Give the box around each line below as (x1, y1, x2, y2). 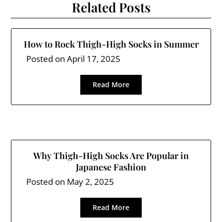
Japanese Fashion (76, 161, 146, 173)
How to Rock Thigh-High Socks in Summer (23, 38, 199, 50)
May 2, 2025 (67, 176, 114, 187)
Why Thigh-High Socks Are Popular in (33, 150, 189, 162)
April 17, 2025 (67, 53, 121, 64)
